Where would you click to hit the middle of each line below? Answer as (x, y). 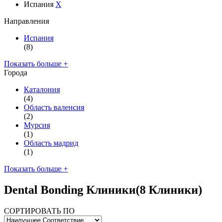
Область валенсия (54, 107)
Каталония (42, 89)
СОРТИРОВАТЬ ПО (39, 211)
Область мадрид (51, 143)
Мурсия (37, 125)
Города (16, 72)
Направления (27, 21)
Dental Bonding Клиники (70, 190)
